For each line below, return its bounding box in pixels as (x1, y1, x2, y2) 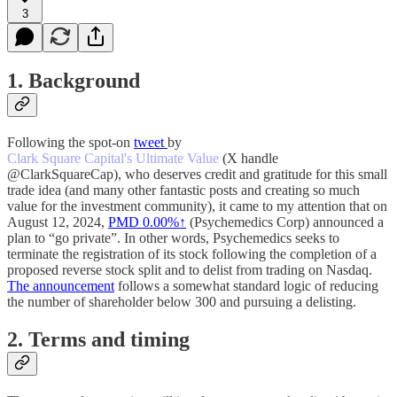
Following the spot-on (7, 135, 134, 151)
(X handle (219, 151, 278, 167)
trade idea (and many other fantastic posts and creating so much (7, 183, 360, 198)
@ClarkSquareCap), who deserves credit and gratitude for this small (7, 167, 387, 183)
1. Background (7, 69, 140, 93)
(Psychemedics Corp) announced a (186, 214, 384, 230)
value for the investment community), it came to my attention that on (7, 198, 387, 214)
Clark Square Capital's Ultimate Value (7, 151, 219, 167)
